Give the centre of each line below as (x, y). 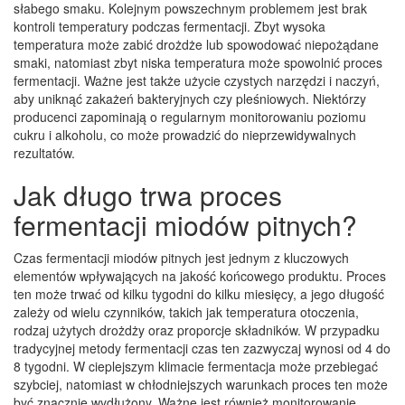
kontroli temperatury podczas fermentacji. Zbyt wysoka (170, 26)
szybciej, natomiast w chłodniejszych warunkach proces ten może (201, 384)
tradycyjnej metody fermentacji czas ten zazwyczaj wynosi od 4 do (202, 348)
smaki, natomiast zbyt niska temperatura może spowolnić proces (198, 62)
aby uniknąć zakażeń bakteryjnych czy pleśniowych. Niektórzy (190, 98)
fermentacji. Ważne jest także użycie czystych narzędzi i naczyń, (197, 80)
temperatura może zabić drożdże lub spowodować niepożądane (196, 44)
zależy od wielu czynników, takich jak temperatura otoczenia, (186, 311)
